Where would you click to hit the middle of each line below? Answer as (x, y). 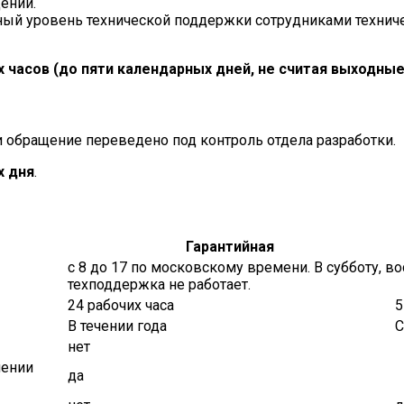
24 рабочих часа (121, 305)
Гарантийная (230, 246)
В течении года (117, 326)
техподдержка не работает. (159, 284)
